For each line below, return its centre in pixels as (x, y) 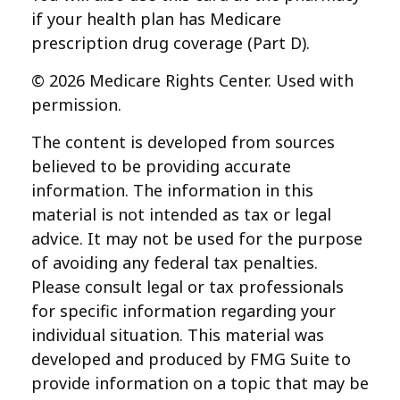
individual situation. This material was (178, 335)
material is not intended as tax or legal (181, 214)
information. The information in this (172, 190)
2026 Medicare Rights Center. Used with (201, 80)
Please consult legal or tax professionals (187, 287)
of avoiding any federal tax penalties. (175, 262)
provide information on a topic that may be (200, 383)
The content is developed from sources (183, 142)
